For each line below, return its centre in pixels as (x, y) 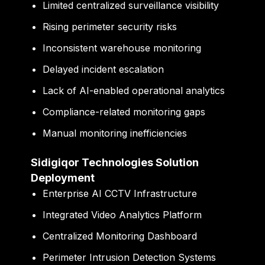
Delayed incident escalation (104, 70)
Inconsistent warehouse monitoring (122, 48)
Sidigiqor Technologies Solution (115, 163)
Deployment (63, 178)
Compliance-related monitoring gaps (124, 112)
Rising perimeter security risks (110, 27)
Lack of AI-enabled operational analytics (134, 91)
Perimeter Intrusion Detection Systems (130, 258)
